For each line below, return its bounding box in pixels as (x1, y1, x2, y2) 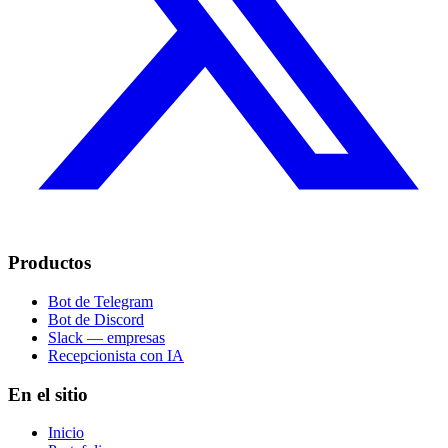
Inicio (48, 424, 84, 442)
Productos (8, 252, 91, 274)
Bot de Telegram (48, 293, 153, 310)
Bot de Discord (48, 311, 144, 328)
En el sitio (8, 383, 88, 405)
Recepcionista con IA (48, 347, 184, 364)
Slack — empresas (48, 329, 165, 346)
